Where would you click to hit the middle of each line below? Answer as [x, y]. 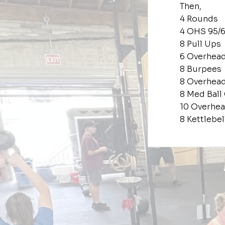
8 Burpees [201, 69]
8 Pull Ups [200, 44]
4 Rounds [199, 19]
